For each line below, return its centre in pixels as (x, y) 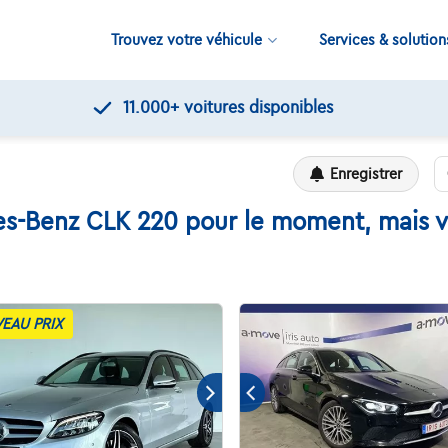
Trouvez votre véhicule (186, 40)
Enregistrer (366, 173)
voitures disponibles (256, 108)
